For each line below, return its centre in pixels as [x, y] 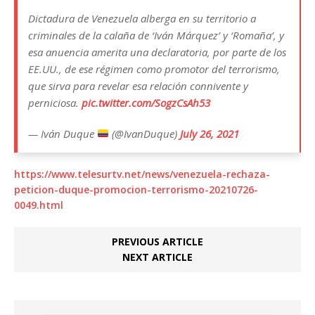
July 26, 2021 [210, 133]
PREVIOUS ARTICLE [157, 241]
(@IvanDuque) [145, 133]
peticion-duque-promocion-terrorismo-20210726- [136, 189]
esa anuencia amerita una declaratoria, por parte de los [157, 52]
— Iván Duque [63, 133]
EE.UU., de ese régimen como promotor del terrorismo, [154, 69]
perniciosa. [55, 102]
